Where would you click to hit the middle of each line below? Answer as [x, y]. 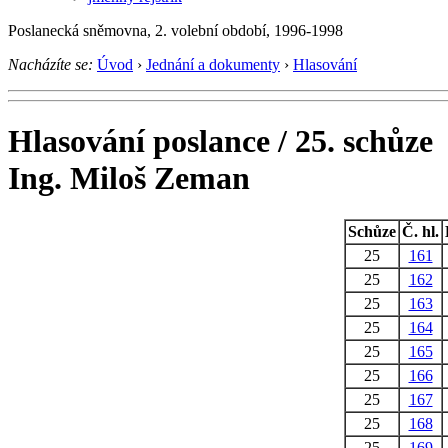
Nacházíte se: [50, 64]
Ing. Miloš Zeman [129, 178]
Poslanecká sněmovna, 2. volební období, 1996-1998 [175, 30]
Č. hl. [420, 231]
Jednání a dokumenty [213, 64]
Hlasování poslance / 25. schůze [220, 141]
